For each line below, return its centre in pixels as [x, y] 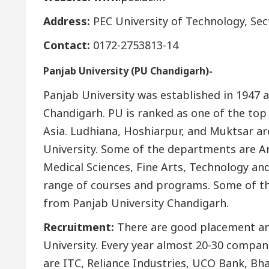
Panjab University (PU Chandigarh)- [128, 71]
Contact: [67, 45]
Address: [68, 21]
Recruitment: [79, 227]
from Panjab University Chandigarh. [136, 203]
